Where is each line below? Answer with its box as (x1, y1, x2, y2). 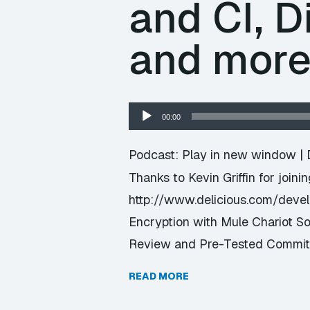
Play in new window (182, 147, 296, 163)
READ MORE (129, 270, 189, 282)
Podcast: (129, 147, 182, 163)
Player (128, 123, 163, 138)
